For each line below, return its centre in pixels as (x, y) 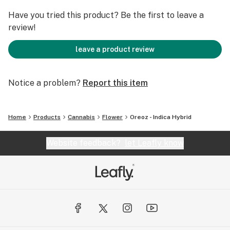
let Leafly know (154, 143)
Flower (112, 117)
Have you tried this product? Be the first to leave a (106, 15)
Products (47, 117)
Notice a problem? (44, 83)
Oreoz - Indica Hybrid (161, 117)
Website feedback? (85, 143)
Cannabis (81, 117)
